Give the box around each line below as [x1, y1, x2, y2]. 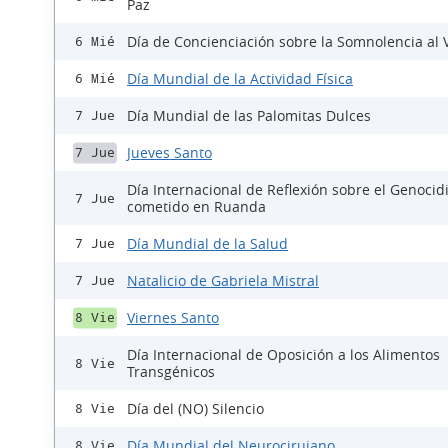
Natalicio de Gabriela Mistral [127, 271, 319, 291]
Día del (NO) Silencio [127, 399, 264, 419]
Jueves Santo [127, 143, 212, 163]
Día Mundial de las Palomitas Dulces [127, 106, 371, 126]
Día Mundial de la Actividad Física [127, 69, 353, 89]
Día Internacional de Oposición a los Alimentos [127, 345, 440, 365]
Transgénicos [127, 362, 215, 382]
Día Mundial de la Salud [127, 234, 288, 254]
